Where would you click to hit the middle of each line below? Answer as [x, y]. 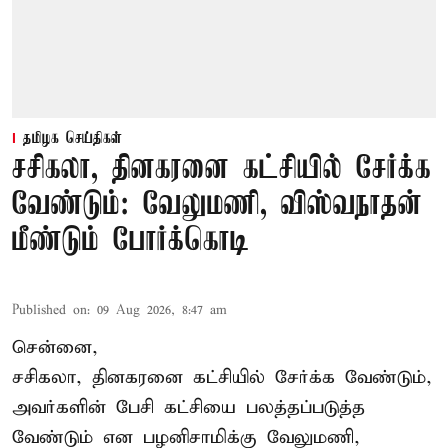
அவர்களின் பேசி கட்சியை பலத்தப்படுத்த [188, 408]
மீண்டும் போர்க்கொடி [130, 242]
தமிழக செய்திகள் [72, 139]
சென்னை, [55, 348]
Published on [49, 311]
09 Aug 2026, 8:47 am [162, 311]
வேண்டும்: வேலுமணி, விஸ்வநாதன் [217, 206]
